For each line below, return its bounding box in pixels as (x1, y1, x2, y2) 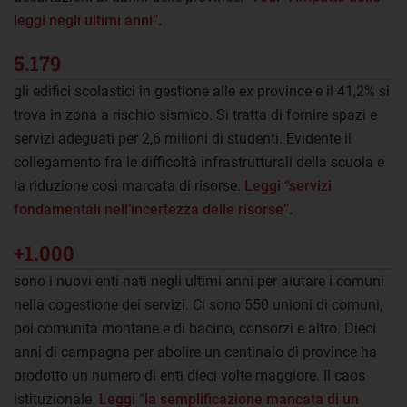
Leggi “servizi (244, 177, 332, 195)
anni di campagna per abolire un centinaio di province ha (14, 342, 377, 361)
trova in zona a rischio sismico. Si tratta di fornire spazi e (14, 106, 377, 124)
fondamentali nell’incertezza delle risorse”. (14, 201, 293, 219)
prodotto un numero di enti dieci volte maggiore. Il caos (14, 366, 365, 384)
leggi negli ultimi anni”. (14, 12, 162, 29)
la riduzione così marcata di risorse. (14, 177, 244, 195)
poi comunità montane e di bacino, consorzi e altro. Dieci (14, 319, 376, 337)
